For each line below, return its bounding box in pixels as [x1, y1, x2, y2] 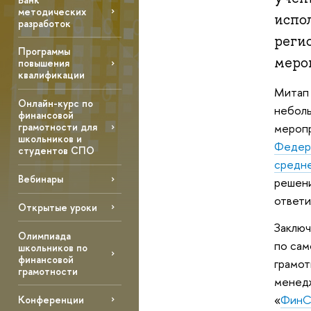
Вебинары [17, 172, 63, 186]
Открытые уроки [17, 200, 97, 214]
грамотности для [17, 120, 97, 134]
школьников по [17, 240, 87, 254]
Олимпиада [17, 228, 71, 242]
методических [17, 4, 86, 18]
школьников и [17, 132, 82, 146]
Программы [17, 44, 70, 58]
